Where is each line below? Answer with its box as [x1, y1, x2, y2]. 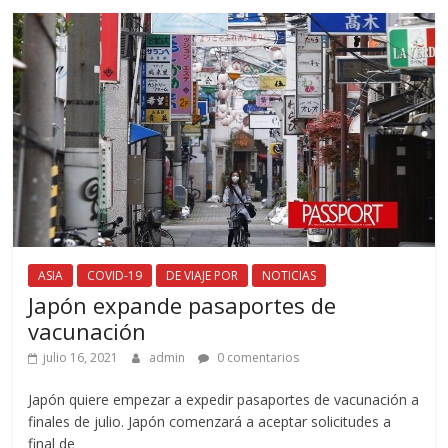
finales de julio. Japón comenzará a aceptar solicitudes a [28, 412, 392, 432]
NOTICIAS [262, 267, 317, 285]
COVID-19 [87, 267, 143, 285]
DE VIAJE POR [166, 267, 239, 285]
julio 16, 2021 [43, 349, 119, 367]
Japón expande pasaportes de [28, 290, 337, 321]
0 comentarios [214, 349, 300, 367]
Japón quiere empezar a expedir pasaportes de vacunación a [28, 390, 420, 410]
